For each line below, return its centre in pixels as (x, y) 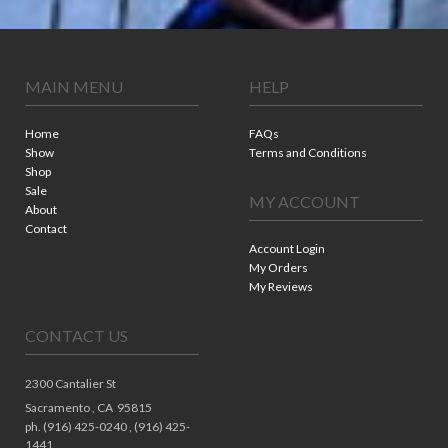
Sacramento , (61, 408)
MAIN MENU (74, 87)
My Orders (278, 268)
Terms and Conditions (308, 153)
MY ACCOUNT (304, 202)
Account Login (287, 249)
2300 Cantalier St (70, 384)
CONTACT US (76, 336)
